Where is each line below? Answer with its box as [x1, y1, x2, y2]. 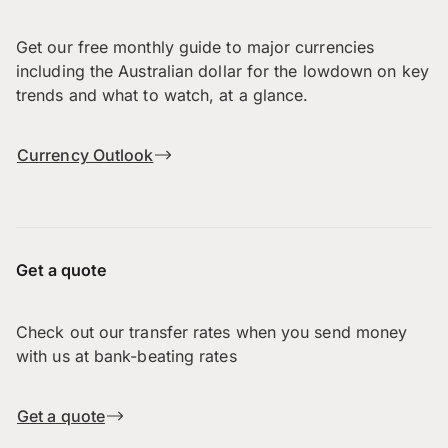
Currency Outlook [17, 144, 154, 165]
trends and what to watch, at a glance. [16, 84, 309, 105]
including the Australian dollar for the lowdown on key [16, 60, 429, 81]
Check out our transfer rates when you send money [16, 322, 408, 343]
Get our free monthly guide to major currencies [16, 36, 375, 57]
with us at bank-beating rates [16, 346, 237, 367]
